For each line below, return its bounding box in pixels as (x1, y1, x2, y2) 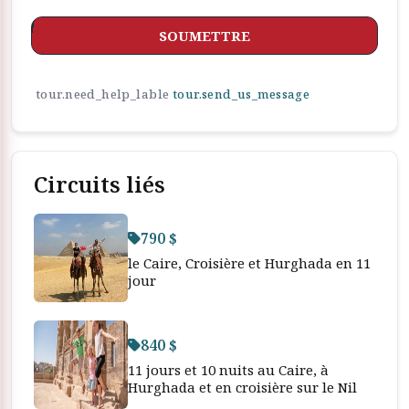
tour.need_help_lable (36, 86, 173, 102)
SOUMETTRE (158, 26, 251, 45)
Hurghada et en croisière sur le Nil (128, 377, 357, 396)
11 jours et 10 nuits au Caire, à (128, 360, 329, 379)
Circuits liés (34, 169, 165, 199)
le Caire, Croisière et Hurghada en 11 (128, 253, 371, 272)
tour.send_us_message (172, 86, 310, 102)
